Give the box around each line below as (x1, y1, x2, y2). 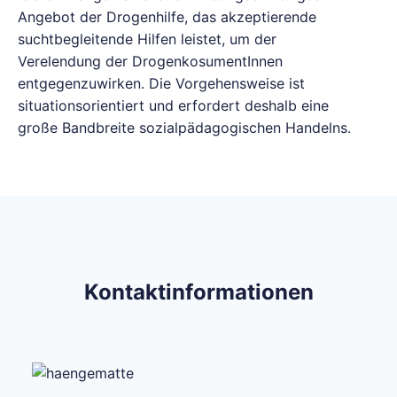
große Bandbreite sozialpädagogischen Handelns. (18, 119, 351, 136)
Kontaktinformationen (83, 279, 314, 305)
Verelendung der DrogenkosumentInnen (18, 52, 283, 70)
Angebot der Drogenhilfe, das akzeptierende (18, 8, 316, 26)
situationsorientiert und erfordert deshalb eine (18, 97, 329, 114)
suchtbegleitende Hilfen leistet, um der (18, 30, 276, 48)
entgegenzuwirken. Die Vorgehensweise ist (18, 74, 305, 92)
